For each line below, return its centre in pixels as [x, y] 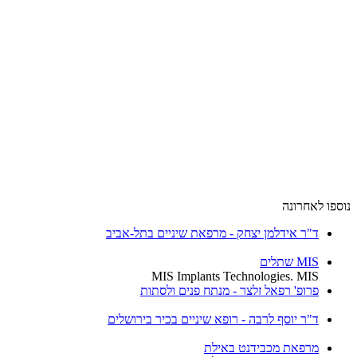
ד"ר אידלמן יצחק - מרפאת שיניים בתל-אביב [212, 233]
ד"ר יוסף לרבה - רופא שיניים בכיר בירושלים [213, 320]
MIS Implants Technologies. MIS [235, 277]
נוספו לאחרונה [316, 206]
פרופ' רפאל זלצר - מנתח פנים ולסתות [229, 291]
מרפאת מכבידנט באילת [261, 348]
